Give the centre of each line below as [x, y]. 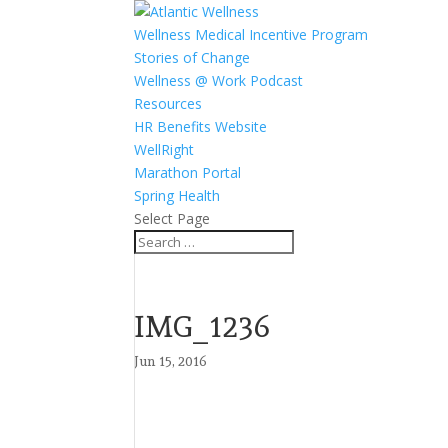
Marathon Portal [188, 172]
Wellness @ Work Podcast [219, 80]
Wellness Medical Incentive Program [251, 34]
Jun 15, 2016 [171, 361]
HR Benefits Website [201, 126]
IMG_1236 [202, 326]
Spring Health [177, 195]
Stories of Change [192, 57]
